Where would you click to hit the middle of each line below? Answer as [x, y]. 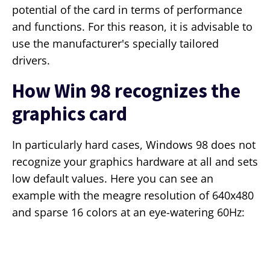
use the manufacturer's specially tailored [115, 44]
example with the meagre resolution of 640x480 [133, 196]
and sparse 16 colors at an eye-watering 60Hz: [128, 212]
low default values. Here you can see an [113, 179]
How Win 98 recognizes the [126, 91]
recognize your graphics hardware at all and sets [135, 162]
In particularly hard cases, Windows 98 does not [134, 145]
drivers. [31, 61]
